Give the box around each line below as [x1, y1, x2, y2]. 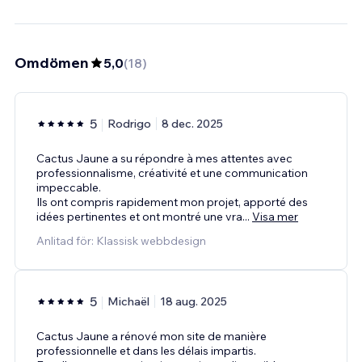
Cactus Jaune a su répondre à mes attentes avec [36, 150, 293, 166]
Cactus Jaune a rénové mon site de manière [36, 328, 267, 343]
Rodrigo [107, 116, 151, 131]
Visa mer [252, 208, 298, 224]
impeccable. [36, 179, 101, 195]
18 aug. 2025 [160, 293, 227, 309]
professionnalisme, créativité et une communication [36, 165, 308, 180]
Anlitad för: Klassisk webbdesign [36, 233, 206, 248]
